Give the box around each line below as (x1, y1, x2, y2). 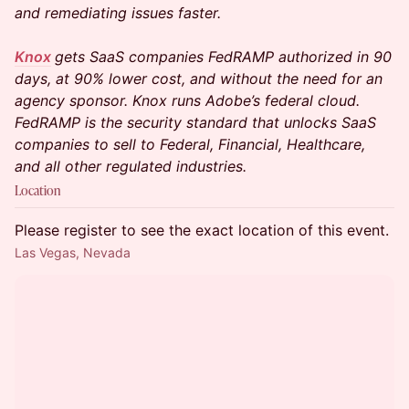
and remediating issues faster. (15, 4, 221, 22)
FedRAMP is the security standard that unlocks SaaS (15, 113, 376, 131)
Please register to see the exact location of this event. (15, 221, 389, 239)
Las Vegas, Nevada (15, 245, 131, 260)
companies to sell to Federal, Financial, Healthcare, (15, 135, 365, 153)
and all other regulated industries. (15, 157, 246, 175)
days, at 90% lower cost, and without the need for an (15, 69, 383, 88)
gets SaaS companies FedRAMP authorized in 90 (55, 47, 392, 66)
